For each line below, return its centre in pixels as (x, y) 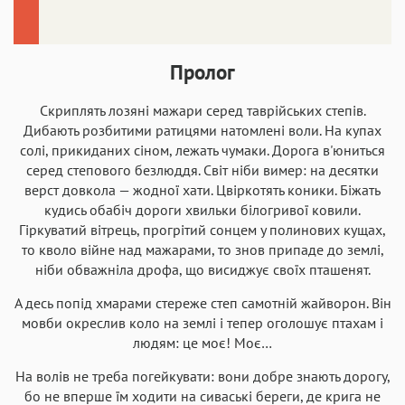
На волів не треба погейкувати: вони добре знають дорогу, (202, 376)
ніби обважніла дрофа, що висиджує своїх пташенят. (202, 269)
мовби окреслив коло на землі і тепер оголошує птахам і (202, 322)
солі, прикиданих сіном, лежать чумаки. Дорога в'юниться (202, 150)
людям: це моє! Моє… (202, 342)
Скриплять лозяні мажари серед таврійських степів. (202, 110)
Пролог (202, 71)
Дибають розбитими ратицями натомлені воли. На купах (202, 130)
